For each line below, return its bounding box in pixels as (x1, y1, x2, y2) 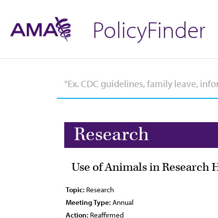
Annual (111, 198, 134, 207)
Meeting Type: (66, 198, 111, 207)
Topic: (66, 185, 85, 194)
